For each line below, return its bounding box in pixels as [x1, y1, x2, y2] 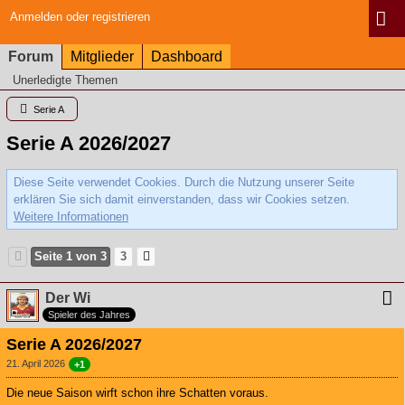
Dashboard [151, 49, 222, 64]
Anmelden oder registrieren [10, 10, 150, 24]
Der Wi [45, 290, 90, 306]
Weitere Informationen [14, 210, 128, 223]
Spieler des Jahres [48, 308, 130, 320]
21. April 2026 [6, 358, 65, 369]
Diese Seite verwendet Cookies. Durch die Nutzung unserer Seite [14, 175, 354, 189]
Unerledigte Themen [13, 73, 118, 87]
